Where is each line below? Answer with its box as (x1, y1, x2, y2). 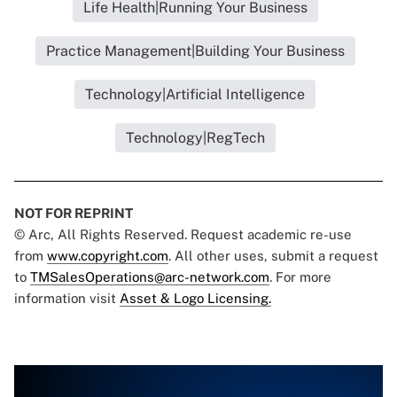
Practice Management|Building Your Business (45, 43, 345, 60)
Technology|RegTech (125, 129, 265, 147)
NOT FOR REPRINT (14, 206, 133, 222)
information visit (14, 291, 120, 307)
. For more (269, 269, 331, 285)
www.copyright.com (47, 248, 168, 264)
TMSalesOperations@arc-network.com (30, 269, 269, 285)
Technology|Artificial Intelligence (85, 86, 305, 104)
